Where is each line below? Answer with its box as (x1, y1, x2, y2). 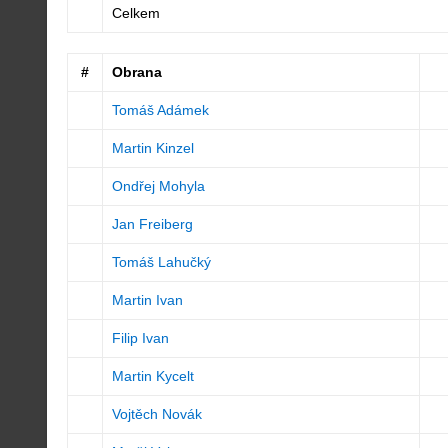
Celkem (111, 5, 160, 21)
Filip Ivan (111, 330, 169, 346)
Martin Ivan (111, 292, 183, 308)
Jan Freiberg (111, 216, 193, 232)
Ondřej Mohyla (111, 178, 205, 194)
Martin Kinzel (111, 140, 194, 156)
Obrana (111, 64, 162, 80)
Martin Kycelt (111, 368, 194, 384)
